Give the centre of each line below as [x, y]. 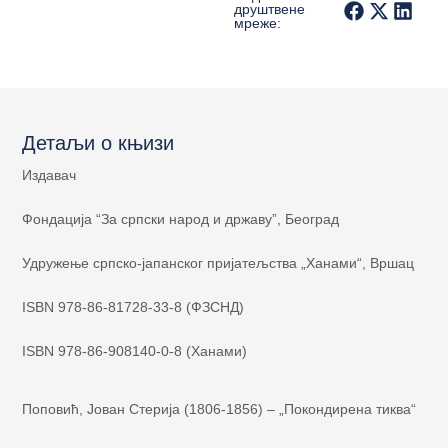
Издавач [49, 174]
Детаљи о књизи [98, 142]
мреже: [257, 23]
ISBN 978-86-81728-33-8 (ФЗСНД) [133, 306]
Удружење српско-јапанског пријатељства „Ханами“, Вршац [218, 262]
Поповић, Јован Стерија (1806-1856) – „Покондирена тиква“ [219, 408]
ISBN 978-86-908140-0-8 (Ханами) [135, 350]
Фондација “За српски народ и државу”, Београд [181, 218]
